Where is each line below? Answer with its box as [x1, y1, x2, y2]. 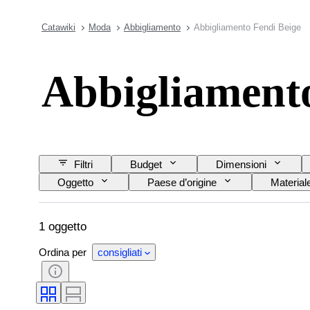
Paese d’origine [147, 176, 217, 188]
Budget [130, 158, 162, 170]
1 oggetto [39, 219, 86, 233]
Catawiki [42, 22, 75, 33]
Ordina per [39, 246, 89, 258]
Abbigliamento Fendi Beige [194, 22, 301, 33]
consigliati [98, 246, 142, 258]
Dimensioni [216, 158, 266, 170]
